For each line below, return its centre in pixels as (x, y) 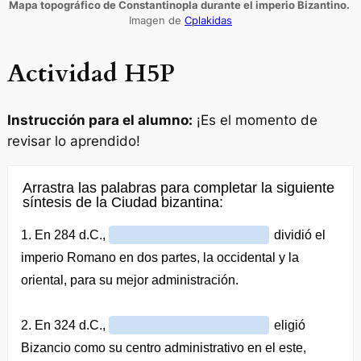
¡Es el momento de (255, 120)
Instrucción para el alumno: (100, 120)
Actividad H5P (91, 74)
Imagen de (157, 20)
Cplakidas (208, 20)
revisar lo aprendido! (73, 141)
